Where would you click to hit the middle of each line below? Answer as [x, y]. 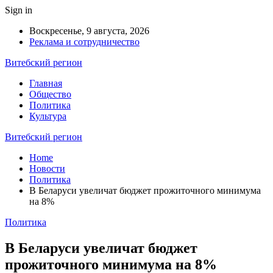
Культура [48, 116]
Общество [50, 94]
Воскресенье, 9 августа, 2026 [89, 31]
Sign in [19, 10]
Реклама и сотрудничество [84, 42]
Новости [47, 168]
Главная [46, 83]
